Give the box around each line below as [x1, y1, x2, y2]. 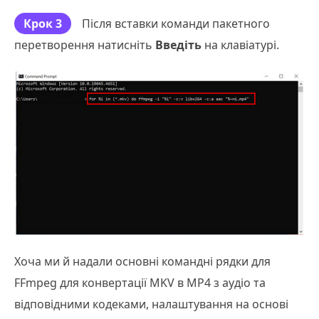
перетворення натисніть [14, 36, 155, 53]
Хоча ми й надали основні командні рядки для [14, 253, 271, 270]
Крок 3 [23, 15, 62, 31]
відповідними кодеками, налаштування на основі [14, 296, 288, 313]
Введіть [155, 36, 202, 53]
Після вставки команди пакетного [82, 15, 270, 31]
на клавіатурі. [202, 36, 279, 53]
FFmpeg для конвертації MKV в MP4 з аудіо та [14, 275, 266, 291]
